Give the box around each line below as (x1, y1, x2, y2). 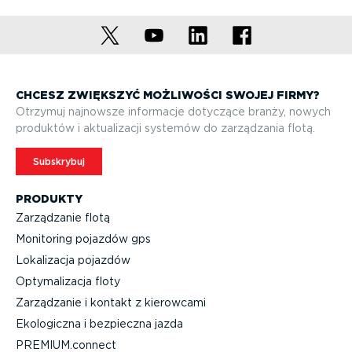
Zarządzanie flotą (16, 211, 110, 225)
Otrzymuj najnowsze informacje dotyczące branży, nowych (16, 105, 331, 119)
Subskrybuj (33, 155, 85, 167)
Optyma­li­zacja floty (16, 275, 120, 288)
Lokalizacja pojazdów (16, 254, 130, 267)
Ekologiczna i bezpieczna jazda (16, 317, 183, 331)
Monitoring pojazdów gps (16, 233, 151, 246)
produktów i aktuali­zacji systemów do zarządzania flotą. (16, 122, 315, 135)
